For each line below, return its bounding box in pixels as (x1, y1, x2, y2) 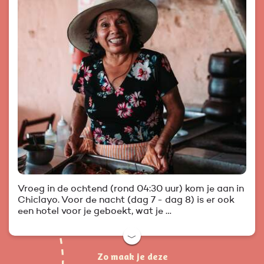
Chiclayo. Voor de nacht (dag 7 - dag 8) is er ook (18, 196, 235, 206)
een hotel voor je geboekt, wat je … (18, 207, 171, 217)
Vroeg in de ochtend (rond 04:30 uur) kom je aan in (18, 184, 244, 194)
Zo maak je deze (97, 250, 168, 263)
